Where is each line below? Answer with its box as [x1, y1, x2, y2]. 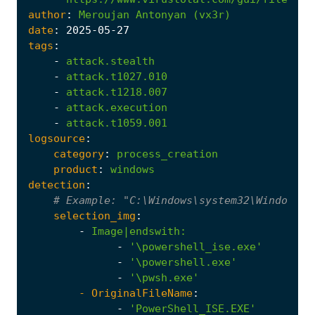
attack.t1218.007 [66, 85, 167, 98]
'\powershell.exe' [129, 255, 237, 269]
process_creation [117, 147, 218, 160]
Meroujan [79, 8, 129, 21]
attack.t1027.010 [66, 70, 167, 83]
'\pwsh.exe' [129, 271, 199, 284]
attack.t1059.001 [66, 116, 167, 129]
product [53, 162, 98, 176]
